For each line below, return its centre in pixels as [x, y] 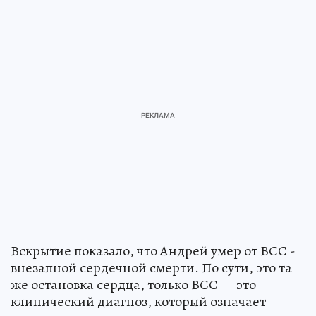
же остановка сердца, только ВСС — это [133, 285]
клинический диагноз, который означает [138, 302]
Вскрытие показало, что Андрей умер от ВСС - [153, 251]
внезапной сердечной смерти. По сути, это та [151, 268]
